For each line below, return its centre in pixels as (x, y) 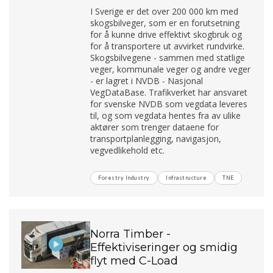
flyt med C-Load (134, 261)
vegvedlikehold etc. (129, 150)
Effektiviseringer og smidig (164, 247)
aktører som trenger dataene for (155, 127)
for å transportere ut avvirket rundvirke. (168, 46)
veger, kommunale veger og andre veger (171, 69)
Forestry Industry (124, 177)
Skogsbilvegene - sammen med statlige (168, 57)
